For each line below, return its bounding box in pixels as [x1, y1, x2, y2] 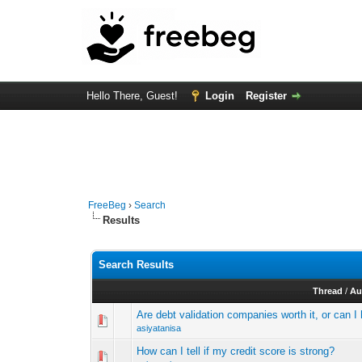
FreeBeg [88, 200, 127, 211]
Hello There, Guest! [86, 90, 181, 102]
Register [245, 90, 287, 102]
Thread [312, 286, 343, 296]
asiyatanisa [137, 323, 182, 333]
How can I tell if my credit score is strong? [137, 345, 335, 357]
